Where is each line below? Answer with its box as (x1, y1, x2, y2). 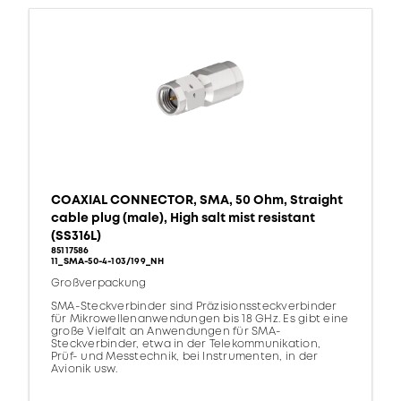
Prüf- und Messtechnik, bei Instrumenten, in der (51, 349, 319, 365)
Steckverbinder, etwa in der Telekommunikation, (51, 337, 321, 353)
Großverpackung (51, 276, 147, 292)
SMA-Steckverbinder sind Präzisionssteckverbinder (51, 299, 337, 315)
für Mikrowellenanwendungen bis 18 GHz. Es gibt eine (51, 311, 349, 328)
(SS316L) (51, 227, 101, 245)
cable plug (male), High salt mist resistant (51, 209, 315, 227)
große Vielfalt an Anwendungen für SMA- (51, 324, 282, 340)
